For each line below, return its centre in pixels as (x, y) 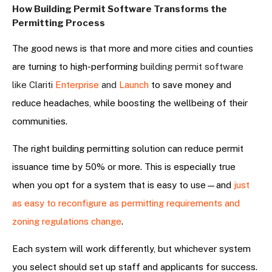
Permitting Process (59, 23)
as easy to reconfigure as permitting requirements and (126, 203)
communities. (40, 121)
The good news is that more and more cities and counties (133, 49)
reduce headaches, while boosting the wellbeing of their (130, 103)
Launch (134, 85)
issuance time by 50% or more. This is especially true (124, 167)
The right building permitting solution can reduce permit (128, 149)
